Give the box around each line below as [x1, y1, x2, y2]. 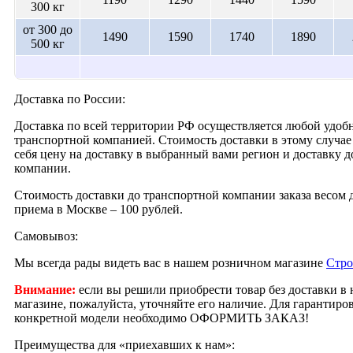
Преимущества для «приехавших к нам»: [14, 337, 235, 351]
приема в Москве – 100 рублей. [14, 202, 183, 216]
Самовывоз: [14, 229, 78, 243]
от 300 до [23, 22, 72, 36]
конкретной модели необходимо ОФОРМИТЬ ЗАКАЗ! [14, 310, 309, 325]
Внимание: [14, 282, 76, 296]
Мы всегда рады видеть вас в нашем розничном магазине [14, 255, 326, 269]
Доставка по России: [14, 91, 125, 106]
